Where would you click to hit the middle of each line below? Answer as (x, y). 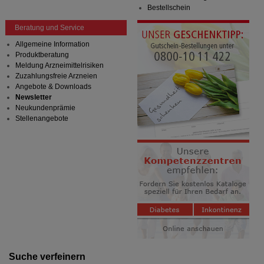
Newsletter (33, 98)
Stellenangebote (42, 119)
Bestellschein (169, 8)
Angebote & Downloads (53, 87)
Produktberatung (42, 55)
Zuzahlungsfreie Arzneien (56, 76)
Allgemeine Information (52, 44)
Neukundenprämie (45, 108)
